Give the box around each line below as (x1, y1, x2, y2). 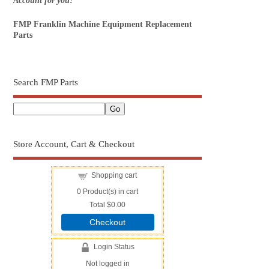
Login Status (90, 243, 135, 252)
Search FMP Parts (13, 77, 79, 88)
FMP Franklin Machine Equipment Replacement (13, 20, 193, 29)
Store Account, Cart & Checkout (13, 139, 135, 149)
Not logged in (85, 259, 130, 268)
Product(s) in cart (81, 187, 139, 196)
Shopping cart (91, 171, 138, 180)
